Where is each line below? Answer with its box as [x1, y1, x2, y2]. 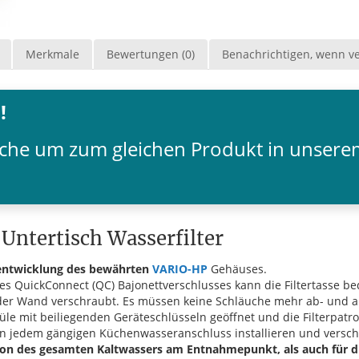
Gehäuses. [208, 260, 267, 276]
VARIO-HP [152, 260, 208, 276]
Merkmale [26, 46, 79, 62]
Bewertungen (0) [107, 46, 195, 62]
